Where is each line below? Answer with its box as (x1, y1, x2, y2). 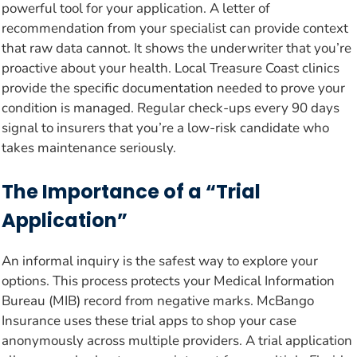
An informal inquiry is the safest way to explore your (2, 252, 318, 271)
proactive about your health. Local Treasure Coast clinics (2, 58, 339, 77)
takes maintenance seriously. (2, 138, 176, 157)
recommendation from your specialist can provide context (2, 18, 348, 37)
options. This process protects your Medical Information (2, 272, 335, 291)
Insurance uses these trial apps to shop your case (2, 312, 296, 331)
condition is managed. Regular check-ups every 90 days (2, 98, 339, 117)
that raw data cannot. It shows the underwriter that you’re (2, 38, 351, 57)
